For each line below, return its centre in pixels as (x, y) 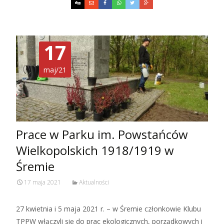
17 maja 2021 (42, 182)
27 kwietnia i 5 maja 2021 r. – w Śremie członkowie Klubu (108, 209)
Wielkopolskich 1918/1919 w (95, 150)
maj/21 (55, 70)
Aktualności (94, 182)
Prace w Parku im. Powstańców (102, 134)
